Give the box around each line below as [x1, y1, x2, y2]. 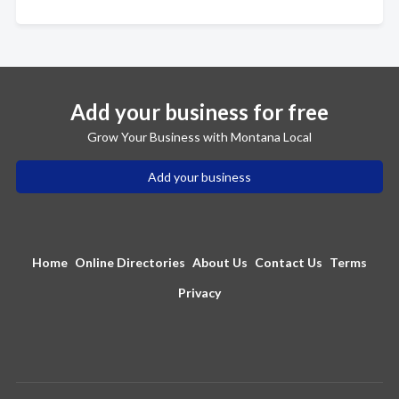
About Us [192, 254, 248, 270]
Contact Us [255, 254, 322, 270]
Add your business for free [70, 98, 329, 125]
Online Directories [75, 254, 185, 270]
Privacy [178, 284, 221, 300]
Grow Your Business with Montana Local [87, 128, 312, 144]
